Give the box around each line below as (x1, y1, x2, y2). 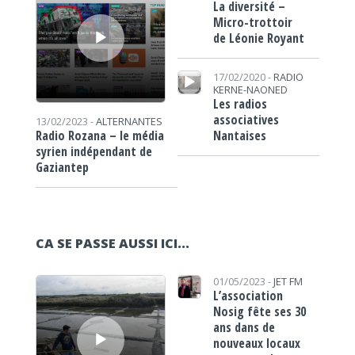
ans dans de (212, 319, 275, 337)
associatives (212, 111, 279, 128)
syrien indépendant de (35, 143, 152, 161)
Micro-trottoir (212, 13, 292, 31)
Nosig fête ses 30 (212, 303, 306, 321)
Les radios (212, 95, 267, 113)
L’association (212, 287, 283, 305)
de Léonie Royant (212, 29, 304, 47)
